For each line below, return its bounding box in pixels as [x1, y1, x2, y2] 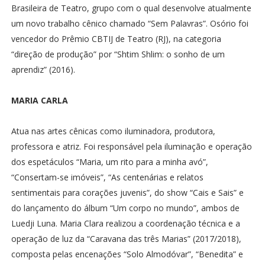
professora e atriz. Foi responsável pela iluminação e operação [11, 141, 252, 152]
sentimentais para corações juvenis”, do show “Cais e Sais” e [11, 187, 244, 198]
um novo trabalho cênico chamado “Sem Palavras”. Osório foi [11, 18, 248, 29]
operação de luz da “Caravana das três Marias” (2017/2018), [11, 233, 241, 244]
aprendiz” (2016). [11, 64, 75, 75]
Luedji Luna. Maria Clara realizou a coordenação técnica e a [11, 218, 240, 229]
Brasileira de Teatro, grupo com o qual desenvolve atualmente [11, 2, 251, 14]
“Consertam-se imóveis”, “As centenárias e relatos [11, 172, 203, 183]
